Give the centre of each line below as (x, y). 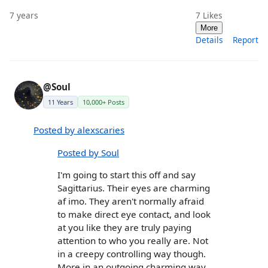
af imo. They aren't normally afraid (131, 201)
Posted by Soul (88, 152)
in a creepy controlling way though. (132, 253)
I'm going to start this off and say (127, 174)
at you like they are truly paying (124, 227)
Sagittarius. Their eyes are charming (134, 188)
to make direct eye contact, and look (134, 214)
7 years (24, 16)
